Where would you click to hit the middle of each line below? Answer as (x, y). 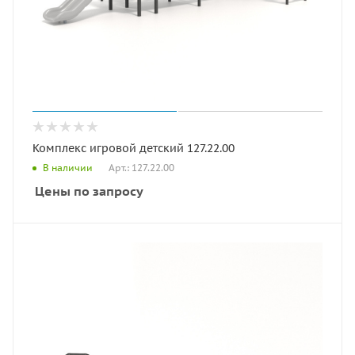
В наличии (68, 168)
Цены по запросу (89, 191)
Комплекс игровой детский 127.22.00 (134, 148)
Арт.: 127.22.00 (141, 167)
